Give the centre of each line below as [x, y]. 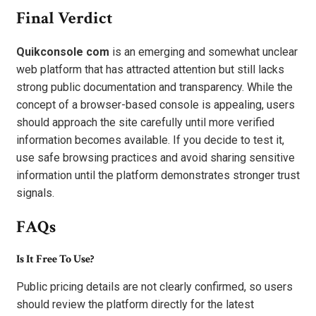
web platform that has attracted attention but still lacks [150, 70]
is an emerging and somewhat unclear [203, 52]
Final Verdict [66, 18]
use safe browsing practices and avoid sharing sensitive [156, 158]
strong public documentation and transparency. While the [154, 87]
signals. [35, 193]
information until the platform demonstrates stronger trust [158, 176]
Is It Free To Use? [55, 260]
